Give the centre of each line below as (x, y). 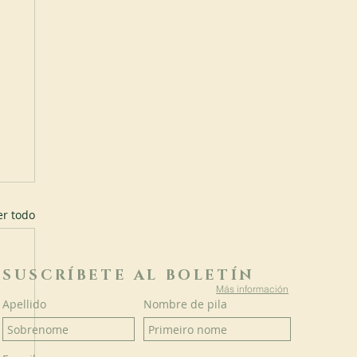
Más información (253, 288)
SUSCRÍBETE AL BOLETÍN (129, 276)
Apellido (25, 304)
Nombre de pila (186, 304)
